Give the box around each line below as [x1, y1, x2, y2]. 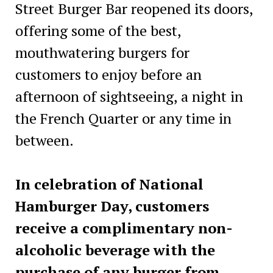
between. [15, 130, 74, 150]
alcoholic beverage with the [15, 239, 215, 260]
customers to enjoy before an [15, 64, 202, 84]
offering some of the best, [15, 20, 181, 40]
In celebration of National [15, 174, 204, 194]
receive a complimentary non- [15, 218, 233, 238]
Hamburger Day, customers [15, 196, 209, 216]
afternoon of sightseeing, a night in [15, 86, 243, 106]
